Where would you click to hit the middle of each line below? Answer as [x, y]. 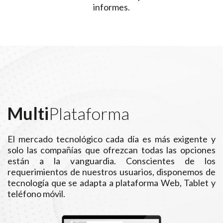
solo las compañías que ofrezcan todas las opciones [111, 150]
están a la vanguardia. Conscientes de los [111, 161]
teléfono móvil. [36, 193]
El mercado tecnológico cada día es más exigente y [111, 139]
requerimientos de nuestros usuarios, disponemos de [111, 171]
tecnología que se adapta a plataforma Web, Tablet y [111, 182]
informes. [111, 7]
